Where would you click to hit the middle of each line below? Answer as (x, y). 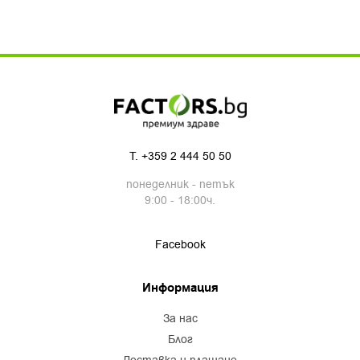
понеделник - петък (180, 185)
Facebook (180, 245)
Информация (180, 288)
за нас (183, 319)
